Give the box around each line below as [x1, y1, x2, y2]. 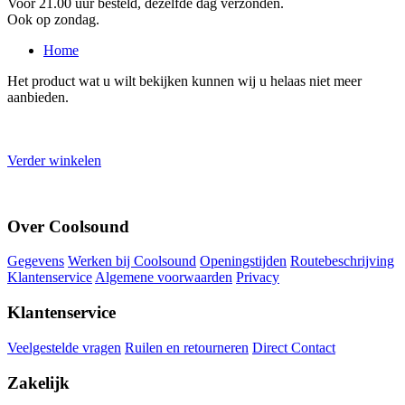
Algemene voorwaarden [95, 269, 232, 286]
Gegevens [7, 253, 64, 269]
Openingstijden [200, 253, 287, 269]
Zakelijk [7, 372, 70, 392]
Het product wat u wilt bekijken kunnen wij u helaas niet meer [7, 73, 362, 89]
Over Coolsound [7, 216, 129, 236]
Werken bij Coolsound [68, 253, 196, 269]
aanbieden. [7, 89, 69, 105]
